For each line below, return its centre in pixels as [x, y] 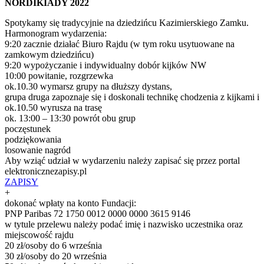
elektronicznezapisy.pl [46, 171]
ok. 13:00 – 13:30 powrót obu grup [70, 118]
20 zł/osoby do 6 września [53, 245]
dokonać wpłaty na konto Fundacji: [70, 203]
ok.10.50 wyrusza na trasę [53, 107]
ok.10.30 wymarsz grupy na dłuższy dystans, [88, 86]
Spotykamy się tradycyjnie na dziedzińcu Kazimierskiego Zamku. [127, 22]
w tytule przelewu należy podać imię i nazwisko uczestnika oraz [124, 224]
